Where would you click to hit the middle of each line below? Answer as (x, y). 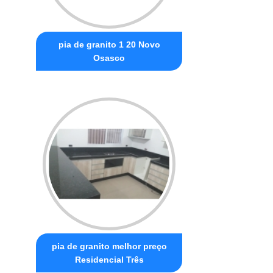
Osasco (109, 58)
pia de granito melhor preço (109, 246)
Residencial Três (109, 259)
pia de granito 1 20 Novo (109, 44)
